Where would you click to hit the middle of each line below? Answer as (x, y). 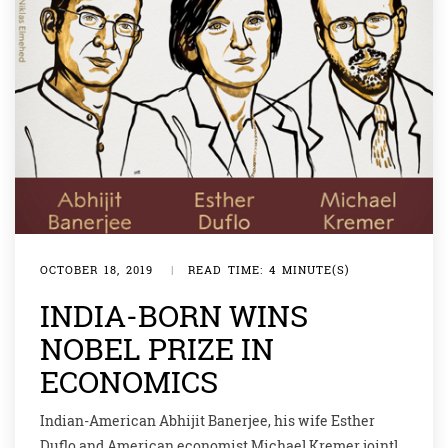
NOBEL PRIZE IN (157, 349)
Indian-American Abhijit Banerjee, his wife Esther (207, 421)
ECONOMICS (129, 382)
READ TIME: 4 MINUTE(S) (269, 270)
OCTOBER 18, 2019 (96, 270)
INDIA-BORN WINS (174, 316)
